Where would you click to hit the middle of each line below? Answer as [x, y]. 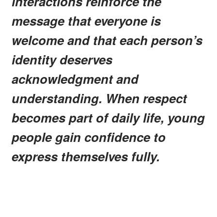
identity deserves [62, 59]
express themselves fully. [86, 156]
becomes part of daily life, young [108, 117]
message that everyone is [86, 20]
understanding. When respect [99, 98]
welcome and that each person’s [107, 40]
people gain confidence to [89, 137]
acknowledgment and [75, 78]
